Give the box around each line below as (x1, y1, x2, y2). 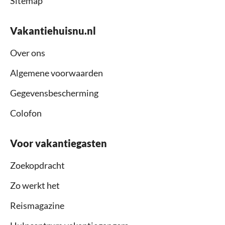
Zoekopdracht (10, 159, 65, 171)
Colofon (10, 107, 42, 119)
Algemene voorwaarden (10, 67, 103, 78)
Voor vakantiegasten (10, 137, 107, 149)
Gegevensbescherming (10, 87, 98, 98)
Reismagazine (10, 199, 64, 211)
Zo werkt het (10, 179, 60, 191)
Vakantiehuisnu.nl (10, 24, 96, 37)
